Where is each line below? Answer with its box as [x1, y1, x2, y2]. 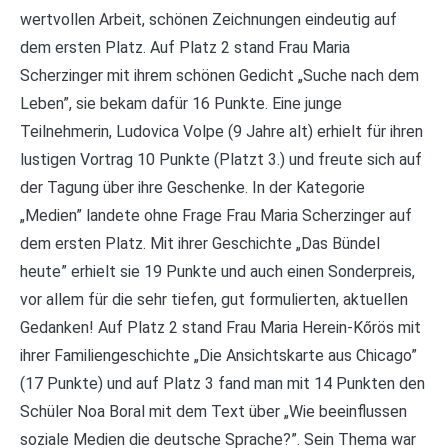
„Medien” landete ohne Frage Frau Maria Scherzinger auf [20, 206, 412, 225]
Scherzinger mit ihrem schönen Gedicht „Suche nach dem [20, 66, 419, 85]
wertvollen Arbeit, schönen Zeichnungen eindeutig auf [20, 10, 397, 29]
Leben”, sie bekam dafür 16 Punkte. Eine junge [20, 94, 342, 113]
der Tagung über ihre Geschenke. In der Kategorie [20, 178, 365, 197]
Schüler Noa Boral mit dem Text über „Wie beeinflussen [20, 402, 407, 421]
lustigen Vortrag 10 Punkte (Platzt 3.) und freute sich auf [20, 150, 422, 169]
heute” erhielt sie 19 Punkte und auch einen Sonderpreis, [20, 262, 415, 281]
